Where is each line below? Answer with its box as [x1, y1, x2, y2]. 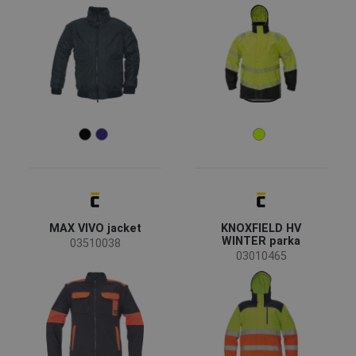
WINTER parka [222, 234, 300, 248]
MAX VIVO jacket [48, 222, 141, 235]
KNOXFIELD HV [221, 222, 301, 235]
